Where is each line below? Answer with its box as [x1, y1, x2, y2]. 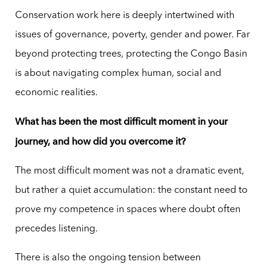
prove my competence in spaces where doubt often [14, 204, 240, 215]
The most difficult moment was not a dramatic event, [14, 166, 244, 176]
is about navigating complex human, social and [14, 68, 221, 78]
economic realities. [14, 87, 98, 98]
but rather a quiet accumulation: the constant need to [14, 185, 248, 195]
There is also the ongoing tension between [14, 253, 201, 263]
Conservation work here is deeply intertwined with [14, 10, 234, 20]
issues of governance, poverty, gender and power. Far [14, 30, 250, 40]
